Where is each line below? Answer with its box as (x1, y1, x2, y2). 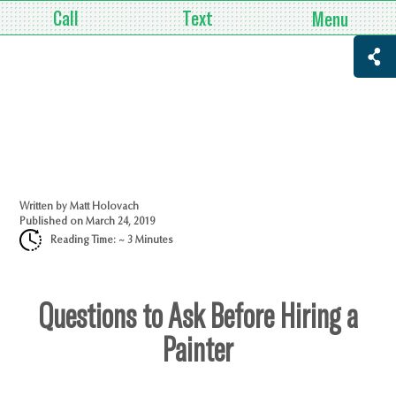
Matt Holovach (70, 201, 140, 213)
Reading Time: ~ (50, 233, 128, 246)
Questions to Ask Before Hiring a (37, 297, 358, 337)
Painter (162, 331, 233, 370)
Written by (19, 201, 71, 213)
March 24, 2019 (86, 216, 156, 228)
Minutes (133, 233, 174, 246)
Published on (19, 216, 87, 228)
